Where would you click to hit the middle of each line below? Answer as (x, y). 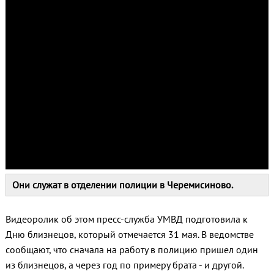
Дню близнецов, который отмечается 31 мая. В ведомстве (129, 235)
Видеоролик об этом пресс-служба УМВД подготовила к (126, 219)
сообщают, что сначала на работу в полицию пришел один (131, 250)
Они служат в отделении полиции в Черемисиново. (122, 185)
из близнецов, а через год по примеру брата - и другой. (124, 265)
